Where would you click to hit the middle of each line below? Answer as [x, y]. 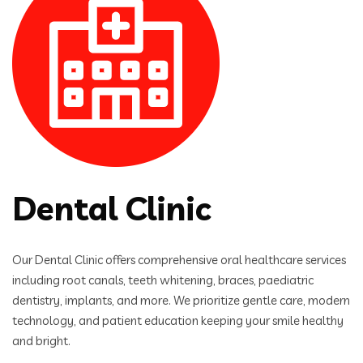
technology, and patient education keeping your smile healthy [178, 320]
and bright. [41, 341]
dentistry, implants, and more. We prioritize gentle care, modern [181, 300]
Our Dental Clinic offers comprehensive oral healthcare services [179, 260]
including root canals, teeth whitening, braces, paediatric [163, 280]
